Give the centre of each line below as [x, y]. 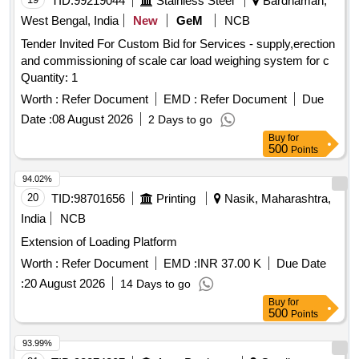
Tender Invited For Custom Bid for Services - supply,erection [178, 44]
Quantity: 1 [49, 78]
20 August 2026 [65, 284]
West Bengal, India [70, 21]
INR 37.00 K [229, 264]
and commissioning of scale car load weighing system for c [175, 61]
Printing [176, 199]
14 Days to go [155, 284]
